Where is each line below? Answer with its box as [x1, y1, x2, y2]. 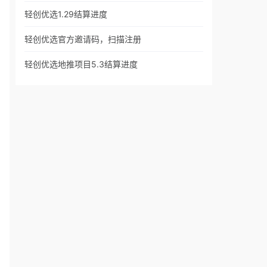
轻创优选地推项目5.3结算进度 [24, 59, 138, 69]
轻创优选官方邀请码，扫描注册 [24, 34, 141, 44]
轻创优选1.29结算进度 [24, 9, 107, 19]
